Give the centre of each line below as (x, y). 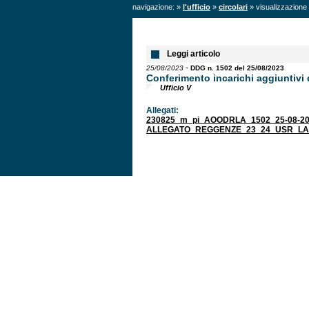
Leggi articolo (193, 54)
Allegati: (162, 110)
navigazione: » (158, 7)
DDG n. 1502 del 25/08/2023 (237, 68)
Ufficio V (176, 88)
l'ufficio (197, 7)
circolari (233, 7)
